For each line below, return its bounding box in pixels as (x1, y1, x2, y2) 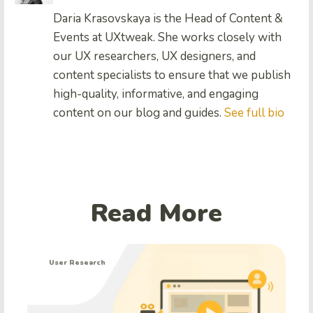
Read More (90, 196, 223, 231)
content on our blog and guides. (53, 105, 224, 122)
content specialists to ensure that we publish (53, 67, 291, 84)
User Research (49, 258, 105, 268)
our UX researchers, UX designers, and (53, 48, 256, 65)
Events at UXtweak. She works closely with (53, 29, 282, 46)
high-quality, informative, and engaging (53, 86, 259, 103)
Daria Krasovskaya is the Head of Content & (53, 10, 283, 27)
